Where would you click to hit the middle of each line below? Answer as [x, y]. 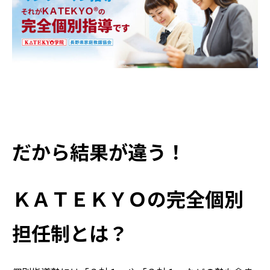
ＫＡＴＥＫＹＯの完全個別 [128, 199]
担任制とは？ [70, 233]
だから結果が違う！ [99, 151]
